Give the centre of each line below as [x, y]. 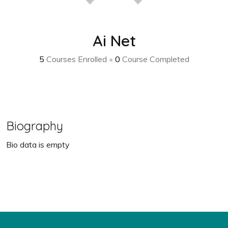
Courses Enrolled [76, 59]
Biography [35, 126]
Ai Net [114, 41]
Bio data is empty [38, 145]
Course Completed [154, 59]
